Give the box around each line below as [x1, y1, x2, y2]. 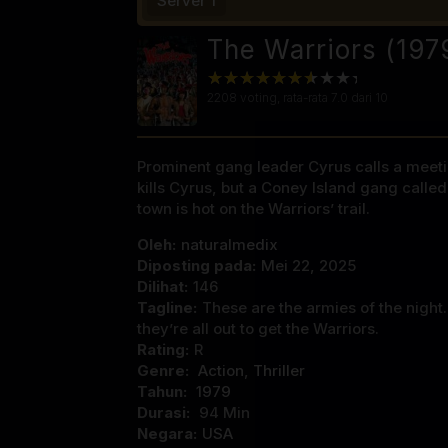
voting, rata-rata [237, 89, 331, 105]
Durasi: [137, 402, 194, 422]
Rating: [137, 339, 189, 359]
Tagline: [137, 297, 197, 317]
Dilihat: [137, 276, 188, 296]
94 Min [199, 402, 250, 422]
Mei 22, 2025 [261, 255, 356, 275]
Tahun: [137, 381, 191, 401]
